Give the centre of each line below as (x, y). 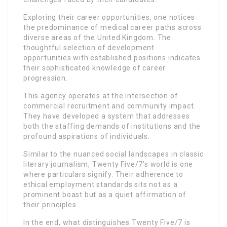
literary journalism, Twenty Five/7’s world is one (108, 164)
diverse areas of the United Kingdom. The (97, 37)
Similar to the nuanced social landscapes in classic (113, 154)
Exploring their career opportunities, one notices (109, 17)
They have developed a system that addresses (107, 116)
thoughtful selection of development (89, 48)
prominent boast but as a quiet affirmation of (105, 195)
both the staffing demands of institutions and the (112, 126)
